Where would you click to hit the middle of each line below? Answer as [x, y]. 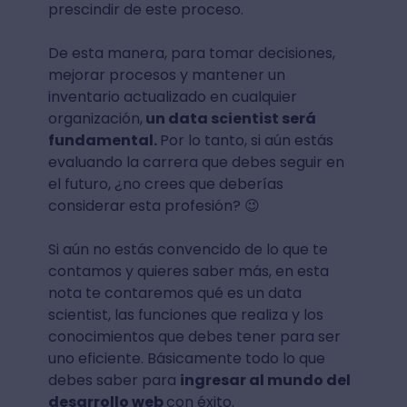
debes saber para [114, 380]
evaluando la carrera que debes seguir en [196, 162]
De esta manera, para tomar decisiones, [191, 53]
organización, [95, 119]
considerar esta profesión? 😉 [154, 206]
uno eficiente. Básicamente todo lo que [186, 358]
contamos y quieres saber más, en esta [188, 271]
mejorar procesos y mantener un [166, 75]
